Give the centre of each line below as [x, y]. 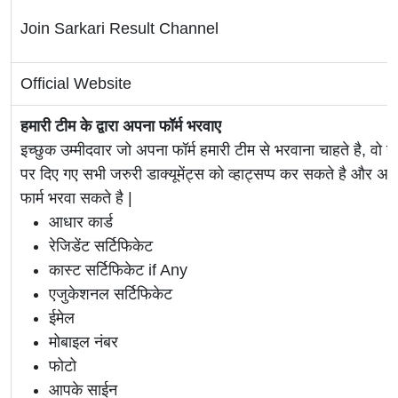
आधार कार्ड [81, 223]
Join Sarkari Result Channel [119, 29]
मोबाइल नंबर [84, 342]
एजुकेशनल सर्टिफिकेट [111, 295]
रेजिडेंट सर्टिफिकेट [101, 247]
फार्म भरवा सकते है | [76, 199]
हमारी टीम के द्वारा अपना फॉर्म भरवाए [123, 127]
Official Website [76, 84]
